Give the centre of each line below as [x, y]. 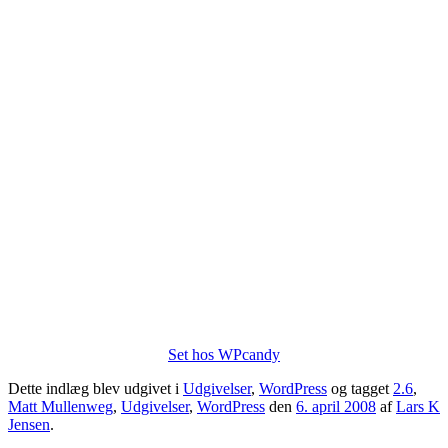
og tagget [360, 389]
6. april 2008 [336, 407]
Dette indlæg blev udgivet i [95, 389]
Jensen [29, 425]
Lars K [418, 407]
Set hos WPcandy [224, 355]
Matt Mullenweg [60, 407]
